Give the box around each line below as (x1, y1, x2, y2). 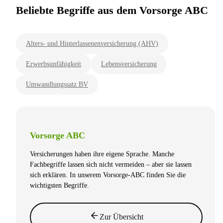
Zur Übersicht (99, 212, 143, 221)
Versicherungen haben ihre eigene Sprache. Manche (30, 150, 174, 158)
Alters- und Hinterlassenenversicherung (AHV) (26, 40, 158, 48)
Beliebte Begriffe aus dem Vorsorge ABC (16, 4, 208, 17)
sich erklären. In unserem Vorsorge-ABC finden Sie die (30, 171, 186, 179)
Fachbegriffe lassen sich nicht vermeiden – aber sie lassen (30, 161, 192, 169)
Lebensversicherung (101, 60, 157, 68)
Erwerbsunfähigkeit (26, 60, 81, 68)
